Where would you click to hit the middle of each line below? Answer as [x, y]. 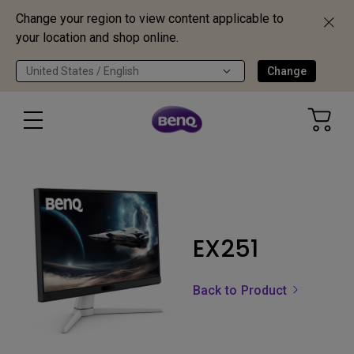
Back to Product [242, 290]
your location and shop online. [97, 38]
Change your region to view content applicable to [150, 19]
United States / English [83, 71]
